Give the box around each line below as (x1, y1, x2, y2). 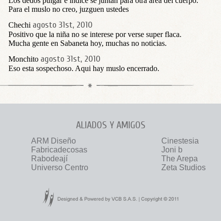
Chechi (8, 21, 31, 29)
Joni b (161, 146, 183, 154)
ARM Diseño (31, 137, 76, 145)
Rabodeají (31, 154, 68, 163)
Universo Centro (31, 163, 88, 172)
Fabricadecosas (31, 146, 87, 154)
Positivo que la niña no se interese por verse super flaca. (8, 30, 182, 38)
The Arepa (161, 154, 198, 163)
